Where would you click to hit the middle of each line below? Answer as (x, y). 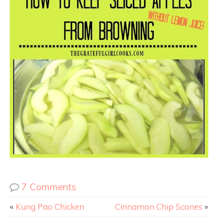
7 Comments (49, 187)
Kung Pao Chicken (50, 207)
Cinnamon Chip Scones (159, 207)
